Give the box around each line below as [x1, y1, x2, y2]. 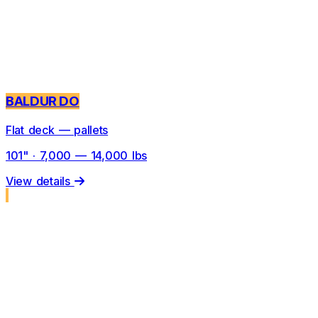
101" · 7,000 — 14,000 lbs [6, 148, 147, 163]
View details [6, 173, 75, 188]
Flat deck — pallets [6, 122, 109, 137]
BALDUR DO [6, 93, 79, 110]
